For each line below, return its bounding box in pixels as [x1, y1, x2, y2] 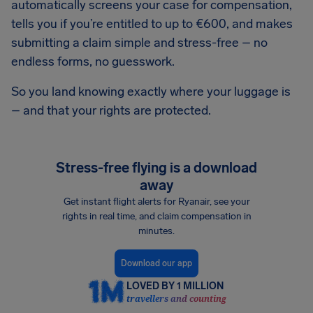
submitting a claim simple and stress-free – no [11, 35, 268, 51]
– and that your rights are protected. [11, 103, 211, 119]
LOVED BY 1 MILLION [126, 279, 224, 292]
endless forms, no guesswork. [11, 54, 175, 70]
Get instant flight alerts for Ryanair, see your [63, 196, 250, 208]
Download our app [121, 258, 192, 268]
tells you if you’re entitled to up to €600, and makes [11, 16, 293, 32]
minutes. [138, 225, 175, 238]
